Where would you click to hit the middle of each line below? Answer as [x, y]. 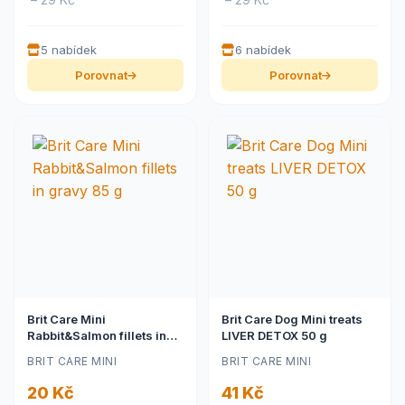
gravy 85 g [59, 352]
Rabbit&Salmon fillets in [97, 335]
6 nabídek [263, 50]
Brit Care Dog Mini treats [292, 319]
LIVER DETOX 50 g [274, 335]
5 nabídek [69, 50]
